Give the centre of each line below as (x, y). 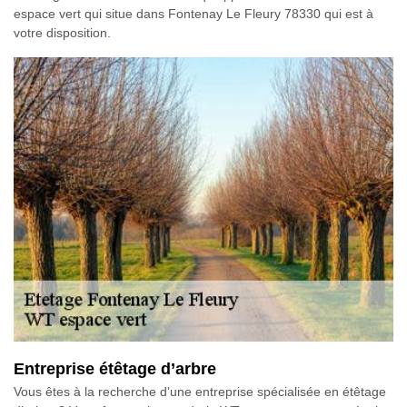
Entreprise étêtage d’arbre (115, 369)
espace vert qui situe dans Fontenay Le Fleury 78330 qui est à (194, 13)
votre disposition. (62, 32)
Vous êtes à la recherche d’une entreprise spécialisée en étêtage (200, 392)
